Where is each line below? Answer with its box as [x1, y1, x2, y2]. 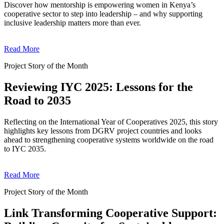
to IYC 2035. [4, 144, 46, 153]
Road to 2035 [4, 94, 71, 107]
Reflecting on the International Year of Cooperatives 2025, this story [4, 117, 218, 126]
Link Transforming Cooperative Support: [4, 206, 217, 219]
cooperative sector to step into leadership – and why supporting [4, 9, 202, 18]
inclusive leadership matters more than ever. [4, 18, 141, 27]
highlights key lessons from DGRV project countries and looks [4, 126, 201, 135]
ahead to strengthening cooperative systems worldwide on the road [4, 135, 213, 144]
